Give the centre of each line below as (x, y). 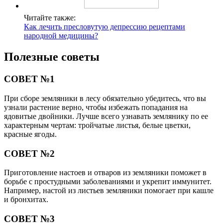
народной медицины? (61, 36)
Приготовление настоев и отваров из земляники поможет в (105, 173)
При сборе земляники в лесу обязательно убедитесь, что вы (105, 98)
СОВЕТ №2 (29, 153)
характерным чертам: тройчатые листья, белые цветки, (97, 125)
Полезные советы (52, 57)
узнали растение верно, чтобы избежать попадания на (96, 107)
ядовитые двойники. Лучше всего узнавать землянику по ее (106, 116)
